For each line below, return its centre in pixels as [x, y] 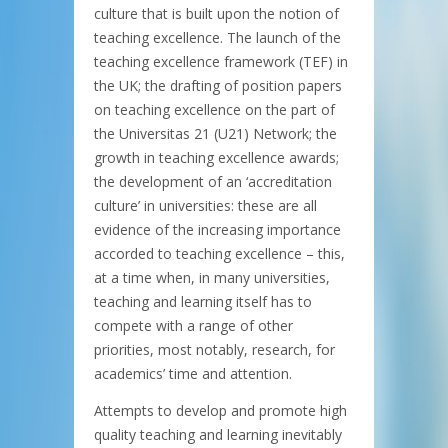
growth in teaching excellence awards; [216, 157]
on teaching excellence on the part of [214, 109]
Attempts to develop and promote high [220, 410]
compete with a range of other [193, 325]
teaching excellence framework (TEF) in [221, 61]
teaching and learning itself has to [203, 301]
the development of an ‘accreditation [213, 181]
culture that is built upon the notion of [216, 13]
